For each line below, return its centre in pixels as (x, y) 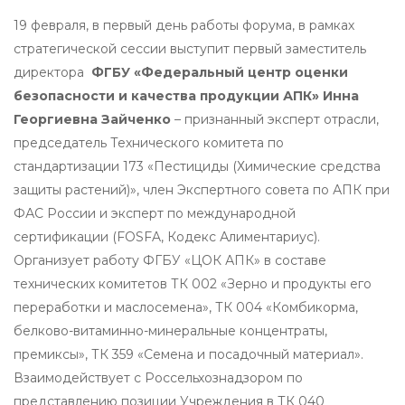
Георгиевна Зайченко (92, 120)
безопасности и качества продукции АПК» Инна (186, 96)
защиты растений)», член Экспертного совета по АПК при (202, 190)
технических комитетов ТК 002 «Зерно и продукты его (193, 284)
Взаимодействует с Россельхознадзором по (158, 378)
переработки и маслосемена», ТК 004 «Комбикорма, (186, 308)
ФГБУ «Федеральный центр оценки (216, 73)
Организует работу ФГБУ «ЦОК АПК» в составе (170, 261)
